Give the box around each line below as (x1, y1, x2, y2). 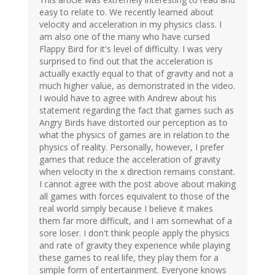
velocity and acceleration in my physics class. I (39, 18, 222, 31)
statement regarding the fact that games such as (39, 104, 234, 117)
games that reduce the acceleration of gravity (39, 153, 220, 166)
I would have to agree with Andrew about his (39, 92, 217, 104)
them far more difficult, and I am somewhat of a (39, 215, 232, 227)
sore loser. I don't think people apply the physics (39, 227, 230, 239)
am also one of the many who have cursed (39, 31, 210, 43)
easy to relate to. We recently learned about (39, 6, 214, 18)
